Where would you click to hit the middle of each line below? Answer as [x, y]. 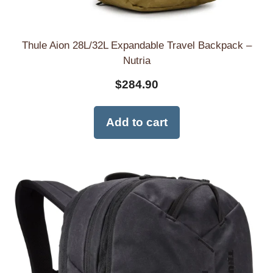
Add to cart [136, 122]
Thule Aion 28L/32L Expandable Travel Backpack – [136, 46]
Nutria [136, 61]
